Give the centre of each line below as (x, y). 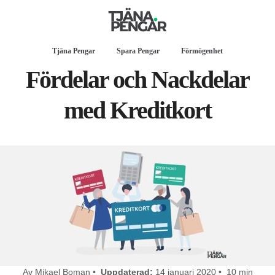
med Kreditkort (137, 110)
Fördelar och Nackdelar (137, 79)
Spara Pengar (138, 51)
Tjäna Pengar (74, 51)
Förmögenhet (202, 51)
